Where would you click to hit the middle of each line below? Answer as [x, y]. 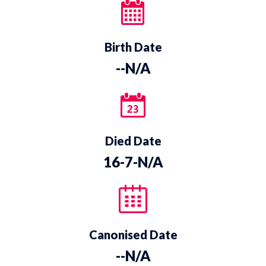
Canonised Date [133, 234]
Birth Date [133, 47]
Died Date [133, 140]
